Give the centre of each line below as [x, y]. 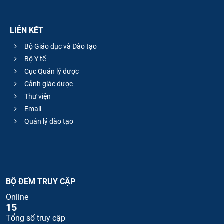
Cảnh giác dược [48, 84]
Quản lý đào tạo [48, 122]
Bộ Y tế [34, 59]
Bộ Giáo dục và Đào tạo [60, 47]
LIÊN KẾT [27, 30]
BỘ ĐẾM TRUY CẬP [41, 182]
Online [17, 197]
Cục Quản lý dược [51, 72]
